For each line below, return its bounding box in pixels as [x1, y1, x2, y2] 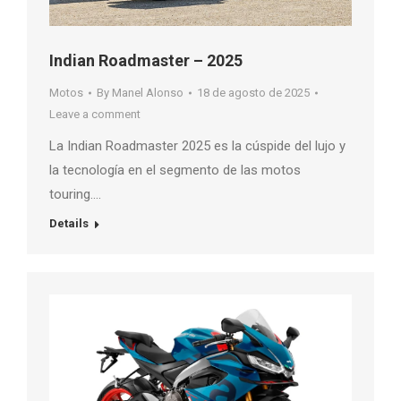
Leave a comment [49, 107, 141, 122]
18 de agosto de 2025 [197, 86, 310, 100]
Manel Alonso [112, 86, 183, 100]
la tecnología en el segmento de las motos [49, 162, 301, 179]
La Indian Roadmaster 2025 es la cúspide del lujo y [49, 138, 346, 155]
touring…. [49, 186, 101, 203]
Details [49, 217, 89, 231]
